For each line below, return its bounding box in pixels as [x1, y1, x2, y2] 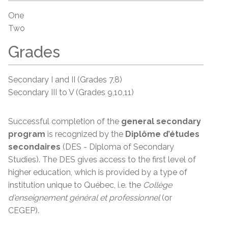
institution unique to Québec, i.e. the [8, 180, 143, 190]
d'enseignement [8, 193, 67, 203]
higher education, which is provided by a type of [8, 167, 187, 177]
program [8, 129, 45, 139]
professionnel [109, 193, 160, 203]
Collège [143, 180, 172, 190]
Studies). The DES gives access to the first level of [8, 155, 196, 164]
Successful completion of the [8, 117, 121, 126]
